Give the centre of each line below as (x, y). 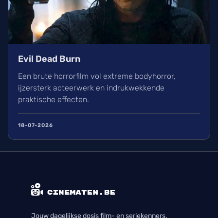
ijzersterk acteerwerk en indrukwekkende (91, 88)
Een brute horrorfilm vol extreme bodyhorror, (97, 76)
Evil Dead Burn (49, 59)
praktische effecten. (54, 100)
